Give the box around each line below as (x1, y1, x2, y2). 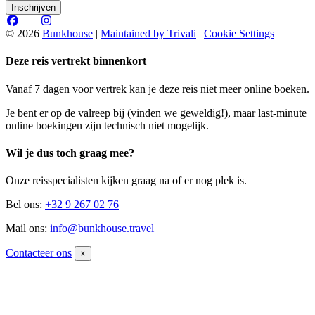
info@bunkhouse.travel (50, 222, 154, 235)
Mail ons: (6, 222, 50, 235)
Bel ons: (6, 198, 45, 211)
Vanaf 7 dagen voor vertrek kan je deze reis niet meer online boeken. (6, 82, 309, 95)
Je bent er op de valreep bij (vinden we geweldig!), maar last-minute (6, 106, 307, 119)
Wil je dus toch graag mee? (6, 146, 134, 159)
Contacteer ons (6, 247, 72, 259)
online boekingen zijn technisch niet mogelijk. (6, 119, 209, 131)
